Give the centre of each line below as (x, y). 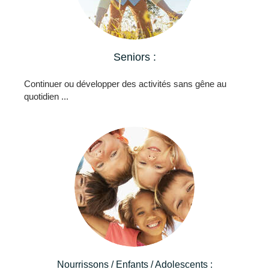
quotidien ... (46, 96)
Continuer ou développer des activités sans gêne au (125, 83)
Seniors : (134, 57)
